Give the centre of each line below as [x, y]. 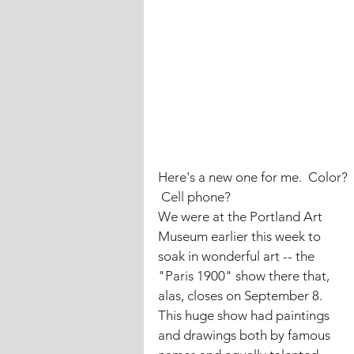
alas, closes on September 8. [240, 296]
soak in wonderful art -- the [238, 256]
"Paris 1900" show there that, [245, 276]
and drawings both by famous [246, 335]
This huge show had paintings [245, 315]
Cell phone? [194, 197]
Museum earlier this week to [241, 236]
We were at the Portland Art [242, 217]
